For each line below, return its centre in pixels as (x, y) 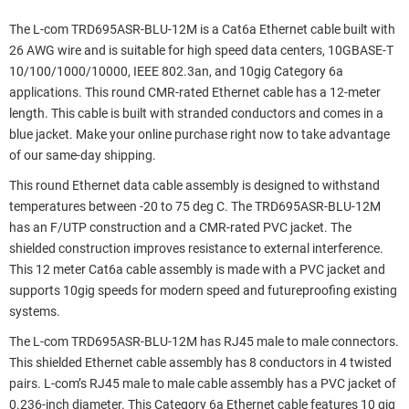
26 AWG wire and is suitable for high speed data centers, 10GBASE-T (201, 50)
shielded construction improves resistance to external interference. (196, 248)
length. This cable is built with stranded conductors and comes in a (196, 113)
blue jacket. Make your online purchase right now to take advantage (199, 134)
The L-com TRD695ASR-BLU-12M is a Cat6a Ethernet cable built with (202, 29)
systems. (35, 311)
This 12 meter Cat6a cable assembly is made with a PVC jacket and (197, 269)
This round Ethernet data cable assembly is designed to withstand (194, 185)
